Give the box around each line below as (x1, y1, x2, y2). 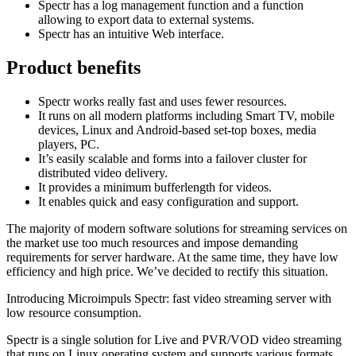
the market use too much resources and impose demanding (6, 235, 298, 250)
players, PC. (38, 137, 99, 151)
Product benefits (6, 56, 141, 78)
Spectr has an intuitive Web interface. (38, 26, 224, 41)
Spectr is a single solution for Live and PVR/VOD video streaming (6, 332, 342, 346)
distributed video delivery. (38, 165, 168, 180)
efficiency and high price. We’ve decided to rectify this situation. (6, 264, 328, 278)
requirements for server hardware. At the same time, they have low (6, 250, 339, 264)
